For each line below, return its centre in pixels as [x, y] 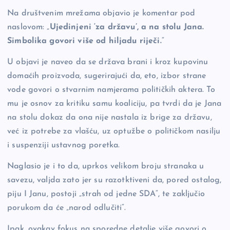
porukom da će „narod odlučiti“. [67, 208]
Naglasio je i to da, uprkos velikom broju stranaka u [106, 167]
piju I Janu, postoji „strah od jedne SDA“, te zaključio [106, 194]
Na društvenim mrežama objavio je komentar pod [101, 13]
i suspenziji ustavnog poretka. [64, 146]
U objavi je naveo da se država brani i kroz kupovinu [108, 62]
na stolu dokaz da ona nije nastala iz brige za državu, [110, 118]
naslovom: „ [28, 27]
